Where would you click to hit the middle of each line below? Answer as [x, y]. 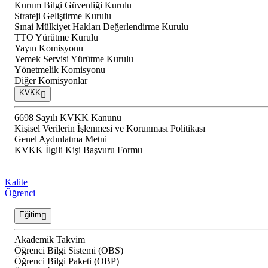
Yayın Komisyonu [49, 48]
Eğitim [30, 215]
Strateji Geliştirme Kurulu [63, 16]
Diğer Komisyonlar [51, 81]
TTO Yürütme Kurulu [56, 38]
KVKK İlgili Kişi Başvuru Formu [78, 150]
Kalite [16, 182]
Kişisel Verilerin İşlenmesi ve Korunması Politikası [110, 129]
